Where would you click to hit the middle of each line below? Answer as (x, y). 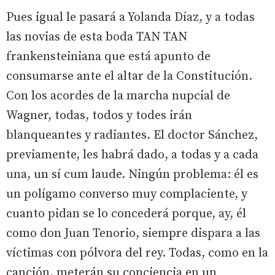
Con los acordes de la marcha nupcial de (118, 96)
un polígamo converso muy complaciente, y (127, 194)
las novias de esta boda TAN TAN (97, 37)
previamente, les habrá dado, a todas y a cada (132, 155)
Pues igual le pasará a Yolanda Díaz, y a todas (130, 17)
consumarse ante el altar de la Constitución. (129, 76)
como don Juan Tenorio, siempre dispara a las (133, 233)
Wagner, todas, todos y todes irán (99, 115)
